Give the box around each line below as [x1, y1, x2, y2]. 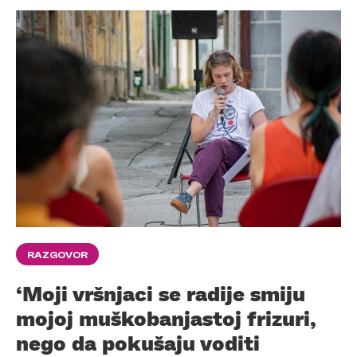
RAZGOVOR [27, 249, 88, 261]
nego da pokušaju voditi [16, 329, 260, 355]
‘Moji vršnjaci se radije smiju [16, 280, 305, 306]
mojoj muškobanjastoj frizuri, [16, 304, 316, 331]
